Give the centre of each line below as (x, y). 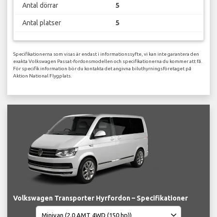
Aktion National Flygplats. (42, 76)
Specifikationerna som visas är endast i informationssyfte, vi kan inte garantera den (106, 54)
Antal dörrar (40, 5)
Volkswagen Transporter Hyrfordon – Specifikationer (101, 198)
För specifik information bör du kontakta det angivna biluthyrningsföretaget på (102, 69)
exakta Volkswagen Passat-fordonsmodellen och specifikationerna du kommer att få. (108, 62)
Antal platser (41, 23)
